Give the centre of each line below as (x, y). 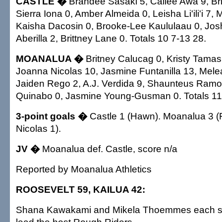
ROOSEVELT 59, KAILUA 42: (81, 189)
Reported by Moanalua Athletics (84, 169)
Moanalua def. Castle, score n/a (109, 149)
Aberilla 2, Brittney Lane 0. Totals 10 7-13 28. (111, 38)
